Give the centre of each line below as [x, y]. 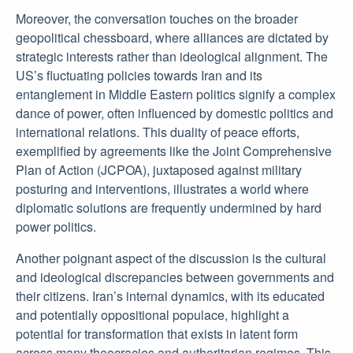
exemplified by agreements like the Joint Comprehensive [174, 151]
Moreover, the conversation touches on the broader [157, 19]
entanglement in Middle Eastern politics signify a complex [176, 94]
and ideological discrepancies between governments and [175, 277]
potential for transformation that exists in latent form [157, 334]
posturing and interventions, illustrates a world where [162, 189]
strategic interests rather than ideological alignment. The [172, 56]
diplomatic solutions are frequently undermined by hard [169, 208]
